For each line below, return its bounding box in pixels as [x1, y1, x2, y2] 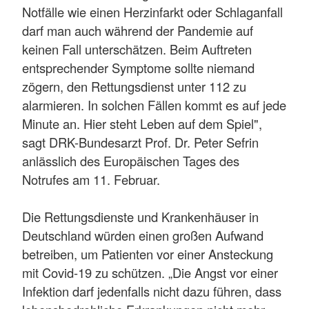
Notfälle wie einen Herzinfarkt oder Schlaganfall [22, 2, 283, 21]
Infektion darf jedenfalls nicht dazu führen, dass [22, 281, 281, 300]
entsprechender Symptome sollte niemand [22, 58, 255, 77]
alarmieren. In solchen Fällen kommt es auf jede [22, 95, 286, 114]
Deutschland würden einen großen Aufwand [22, 226, 263, 244]
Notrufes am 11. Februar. [22, 170, 160, 188]
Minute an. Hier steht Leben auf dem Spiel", [22, 114, 262, 132]
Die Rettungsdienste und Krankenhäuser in [22, 207, 259, 226]
